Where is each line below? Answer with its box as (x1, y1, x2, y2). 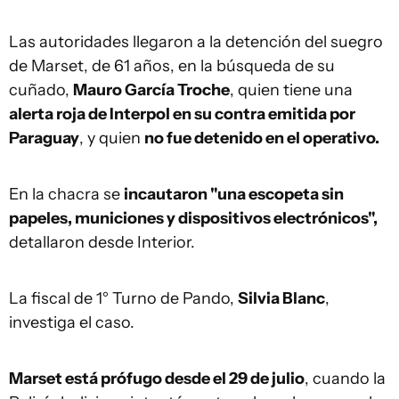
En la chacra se (9, 184, 124, 205)
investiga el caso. (9, 313, 134, 333)
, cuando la (305, 369, 386, 389)
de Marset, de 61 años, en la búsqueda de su (9, 56, 335, 77)
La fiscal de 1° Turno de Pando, (9, 289, 238, 309)
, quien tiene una (230, 80, 353, 101)
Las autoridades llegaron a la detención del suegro (9, 32, 383, 53)
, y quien (79, 128, 144, 149)
